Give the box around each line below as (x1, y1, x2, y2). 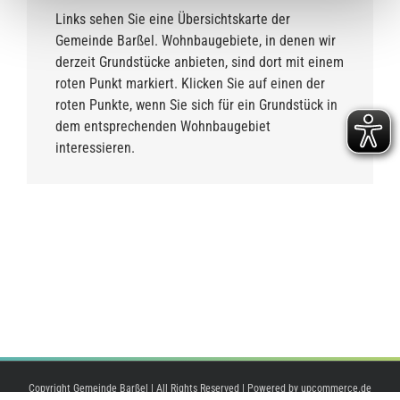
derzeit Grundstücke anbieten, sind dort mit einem (55, 53, 344, 71)
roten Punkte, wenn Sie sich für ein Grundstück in (55, 96, 337, 113)
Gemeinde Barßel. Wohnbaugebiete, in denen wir (55, 31, 336, 49)
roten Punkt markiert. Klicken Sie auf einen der (55, 74, 325, 92)
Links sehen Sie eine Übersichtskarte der (55, 10, 290, 28)
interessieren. (55, 138, 135, 156)
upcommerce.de (301, 381, 371, 395)
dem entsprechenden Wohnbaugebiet (55, 117, 271, 135)
